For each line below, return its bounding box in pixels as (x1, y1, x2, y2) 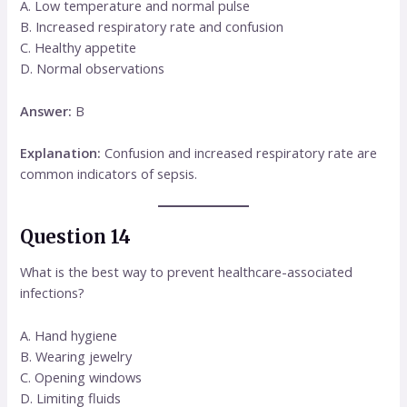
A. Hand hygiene (20, 325, 118, 344)
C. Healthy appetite (20, 38, 137, 57)
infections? (20, 283, 85, 303)
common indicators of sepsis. (20, 164, 198, 183)
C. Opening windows (20, 367, 143, 386)
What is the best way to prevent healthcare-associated (20, 263, 353, 282)
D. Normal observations (20, 59, 165, 78)
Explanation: (20, 143, 102, 162)
